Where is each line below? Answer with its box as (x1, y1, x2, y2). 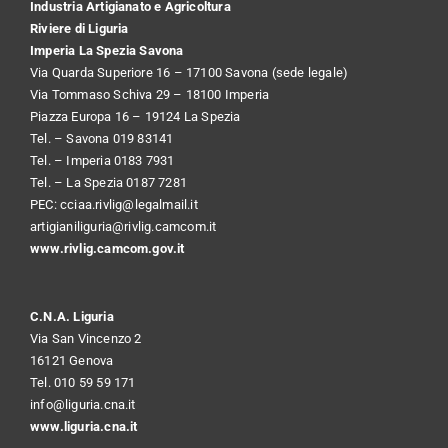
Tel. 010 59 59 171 (29, 374, 136, 390)
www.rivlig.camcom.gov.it (29, 240, 185, 256)
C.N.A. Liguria (29, 308, 114, 324)
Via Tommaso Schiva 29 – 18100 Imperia (29, 86, 270, 102)
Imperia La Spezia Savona (29, 42, 184, 58)
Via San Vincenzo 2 (29, 330, 142, 346)
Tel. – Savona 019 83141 (29, 130, 174, 146)
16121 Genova (29, 352, 114, 368)
